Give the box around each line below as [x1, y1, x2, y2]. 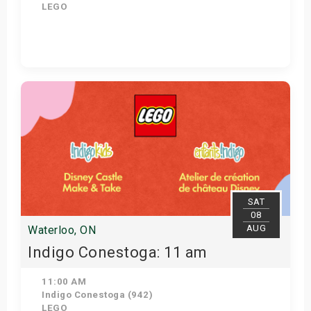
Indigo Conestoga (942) [39, 289, 153, 300]
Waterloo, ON [28, 224, 96, 237]
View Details [126, 76, 185, 87]
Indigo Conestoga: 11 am [28, 244, 208, 261]
